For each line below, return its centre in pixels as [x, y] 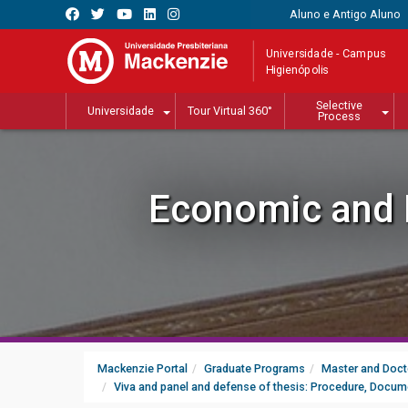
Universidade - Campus [326, 53]
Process [339, 117]
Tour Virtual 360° [230, 111]
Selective [339, 106]
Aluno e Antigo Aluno [345, 14]
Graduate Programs [255, 369]
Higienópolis [297, 69]
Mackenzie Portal [143, 369]
